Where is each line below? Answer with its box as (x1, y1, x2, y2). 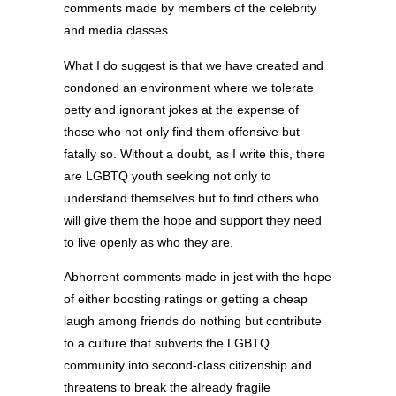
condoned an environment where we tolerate (64, 80, 314, 95)
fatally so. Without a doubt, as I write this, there (64, 146, 325, 161)
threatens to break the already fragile (64, 379, 270, 394)
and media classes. (64, 23, 171, 38)
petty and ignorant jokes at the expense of (64, 102, 299, 117)
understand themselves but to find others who (64, 190, 319, 205)
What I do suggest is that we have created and (64, 57, 324, 72)
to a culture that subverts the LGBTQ (64, 335, 270, 350)
